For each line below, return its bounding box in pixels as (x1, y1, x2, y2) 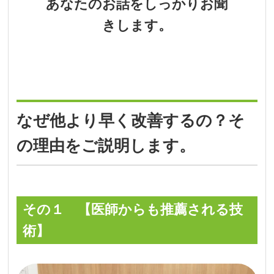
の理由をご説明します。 (17, 136, 196, 155)
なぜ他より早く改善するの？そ (17, 111, 245, 130)
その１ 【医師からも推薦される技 (23, 201, 243, 217)
